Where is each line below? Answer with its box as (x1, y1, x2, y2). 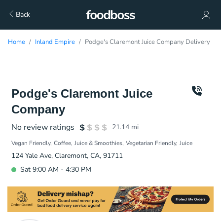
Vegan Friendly (11, 139, 50, 147)
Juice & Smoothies (74, 139, 122, 147)
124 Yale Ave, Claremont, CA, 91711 (11, 151, 123, 160)
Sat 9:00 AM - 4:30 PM (20, 165, 91, 174)
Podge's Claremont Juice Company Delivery (85, 37, 210, 46)
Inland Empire (35, 37, 75, 46)
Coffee (54, 139, 71, 147)
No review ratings (11, 122, 74, 133)
